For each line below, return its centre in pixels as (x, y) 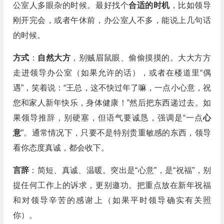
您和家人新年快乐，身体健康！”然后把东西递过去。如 (112, 103)
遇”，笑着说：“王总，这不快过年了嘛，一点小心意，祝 (112, 88)
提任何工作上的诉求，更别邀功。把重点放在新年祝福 (112, 185)
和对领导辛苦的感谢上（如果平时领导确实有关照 (112, 200)
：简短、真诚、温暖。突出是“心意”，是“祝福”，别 (120, 170)
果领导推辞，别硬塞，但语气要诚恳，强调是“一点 (108, 118)
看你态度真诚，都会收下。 (61, 148)
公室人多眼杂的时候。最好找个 (71, 5)
